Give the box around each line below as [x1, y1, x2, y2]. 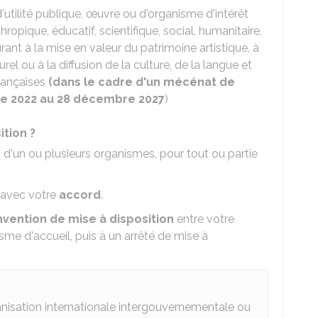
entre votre [174, 212, 234, 226]
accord [59, 188, 101, 202]
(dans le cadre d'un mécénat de [48, 75, 235, 89]
